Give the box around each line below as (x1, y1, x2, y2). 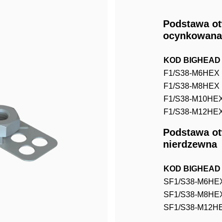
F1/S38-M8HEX (163, 82, 220, 90)
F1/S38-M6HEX (163, 69, 220, 77)
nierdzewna (163, 139, 217, 150)
